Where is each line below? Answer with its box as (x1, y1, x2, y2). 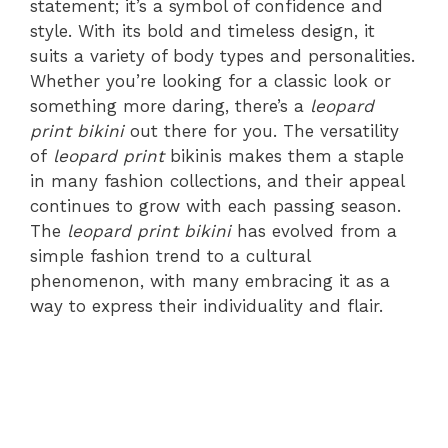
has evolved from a (231, 220, 397, 241)
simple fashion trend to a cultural (30, 245, 310, 266)
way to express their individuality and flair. (30, 295, 383, 316)
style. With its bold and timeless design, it (30, 20, 375, 41)
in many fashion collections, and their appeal (30, 170, 404, 191)
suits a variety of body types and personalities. (30, 45, 415, 66)
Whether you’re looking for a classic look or (30, 70, 391, 91)
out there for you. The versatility (124, 120, 399, 141)
